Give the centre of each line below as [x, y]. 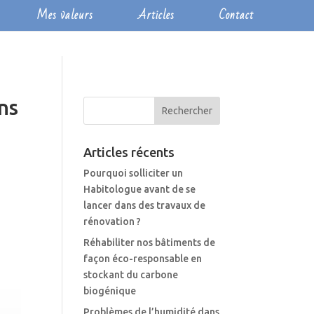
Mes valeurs [64, 15]
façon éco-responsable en [143, 259]
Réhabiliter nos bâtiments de [150, 243]
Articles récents [129, 152]
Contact [236, 15]
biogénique [110, 291]
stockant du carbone [131, 275]
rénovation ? [112, 221]
